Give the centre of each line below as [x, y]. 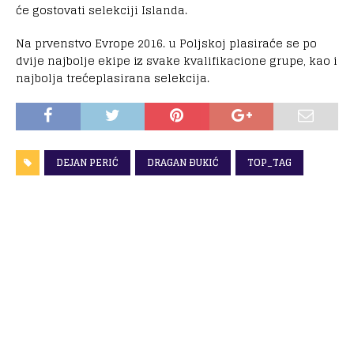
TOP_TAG [269, 162]
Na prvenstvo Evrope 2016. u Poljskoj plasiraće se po [166, 43]
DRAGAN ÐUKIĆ [183, 162]
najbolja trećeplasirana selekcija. [113, 77]
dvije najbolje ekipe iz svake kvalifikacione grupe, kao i [177, 60]
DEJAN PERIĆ [87, 162]
